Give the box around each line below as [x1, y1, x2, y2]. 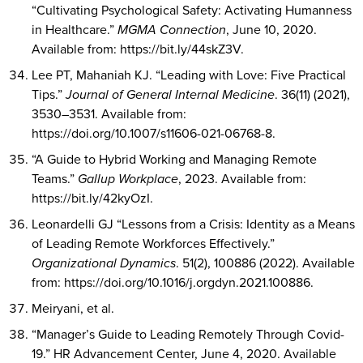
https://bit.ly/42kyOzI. [31, 190, 153, 207]
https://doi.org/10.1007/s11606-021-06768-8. [31, 125, 275, 142]
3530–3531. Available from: [31, 105, 186, 122]
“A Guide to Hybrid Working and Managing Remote [31, 151, 317, 168]
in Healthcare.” [31, 21, 117, 38]
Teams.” [31, 170, 78, 187]
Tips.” [31, 86, 66, 103]
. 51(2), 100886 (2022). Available [175, 254, 355, 271]
